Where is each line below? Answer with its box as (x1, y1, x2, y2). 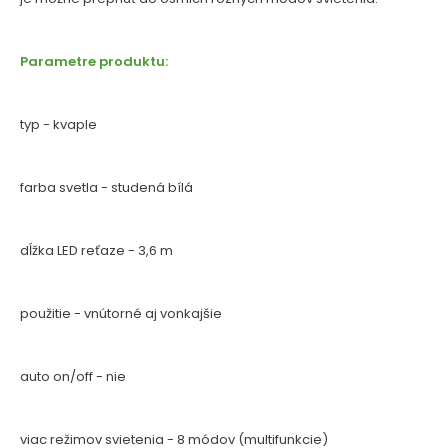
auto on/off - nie (20, 367, 126, 387)
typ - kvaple (20, 115, 97, 135)
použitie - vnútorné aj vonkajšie (20, 304, 222, 324)
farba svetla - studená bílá (20, 178, 193, 198)
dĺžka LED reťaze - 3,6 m (20, 241, 173, 261)
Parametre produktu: (20, 52, 168, 72)
